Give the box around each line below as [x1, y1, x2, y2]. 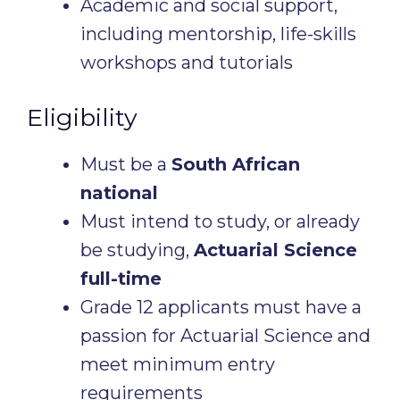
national [80, 182, 158, 204]
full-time [80, 268, 162, 289]
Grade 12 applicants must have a [80, 296, 362, 318]
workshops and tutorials [80, 52, 293, 73]
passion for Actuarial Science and [80, 325, 371, 346]
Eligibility [27, 103, 137, 132]
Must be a [80, 154, 171, 175]
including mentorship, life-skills [80, 23, 356, 45]
